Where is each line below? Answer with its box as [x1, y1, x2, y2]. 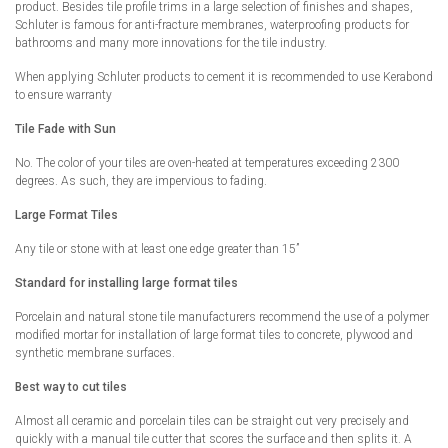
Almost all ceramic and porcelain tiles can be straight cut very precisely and [15, 413, 409, 428]
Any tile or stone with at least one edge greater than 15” [15, 241, 299, 256]
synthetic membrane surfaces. [15, 345, 175, 360]
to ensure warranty [15, 87, 112, 102]
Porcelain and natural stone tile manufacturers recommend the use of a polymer [15, 309, 429, 324]
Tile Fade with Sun [15, 121, 116, 136]
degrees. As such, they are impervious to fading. [15, 173, 267, 188]
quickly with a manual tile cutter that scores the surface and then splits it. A [15, 431, 412, 446]
